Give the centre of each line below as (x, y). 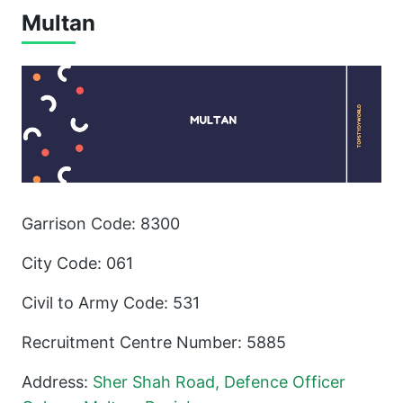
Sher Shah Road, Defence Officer (219, 381)
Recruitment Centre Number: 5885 (154, 342)
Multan (58, 23)
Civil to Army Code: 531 (111, 302)
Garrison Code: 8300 (101, 223)
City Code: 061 (77, 263)
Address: (57, 381)
